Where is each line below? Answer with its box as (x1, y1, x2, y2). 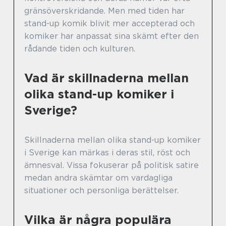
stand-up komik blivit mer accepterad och (24, 18, 195, 28)
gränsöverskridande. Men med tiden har (24, 6, 185, 16)
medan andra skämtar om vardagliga (24, 173, 173, 183)
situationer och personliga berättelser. (24, 185, 179, 195)
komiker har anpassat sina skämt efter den (24, 31, 199, 41)
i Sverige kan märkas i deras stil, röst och (24, 147, 190, 157)
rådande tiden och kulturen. (24, 43, 135, 53)
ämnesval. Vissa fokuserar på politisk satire (24, 160, 199, 170)
